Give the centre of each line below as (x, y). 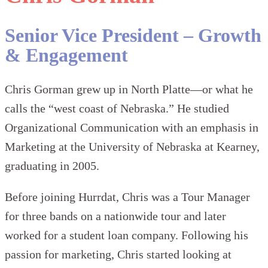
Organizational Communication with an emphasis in (132, 128)
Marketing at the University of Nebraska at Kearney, (132, 147)
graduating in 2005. (52, 166)
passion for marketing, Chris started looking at (118, 255)
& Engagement (66, 55)
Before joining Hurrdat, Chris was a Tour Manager (127, 197)
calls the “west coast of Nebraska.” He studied (117, 109)
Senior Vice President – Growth (133, 35)
